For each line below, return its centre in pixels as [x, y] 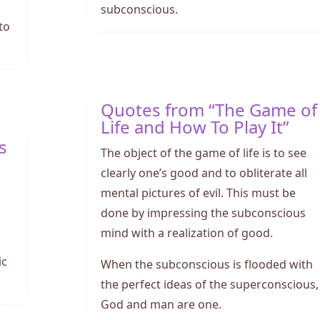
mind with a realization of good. [186, 231]
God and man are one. [161, 302]
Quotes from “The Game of [209, 108]
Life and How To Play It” [195, 125]
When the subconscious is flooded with [206, 262]
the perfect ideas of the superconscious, [209, 282]
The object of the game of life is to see [203, 151]
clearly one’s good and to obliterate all [204, 171]
